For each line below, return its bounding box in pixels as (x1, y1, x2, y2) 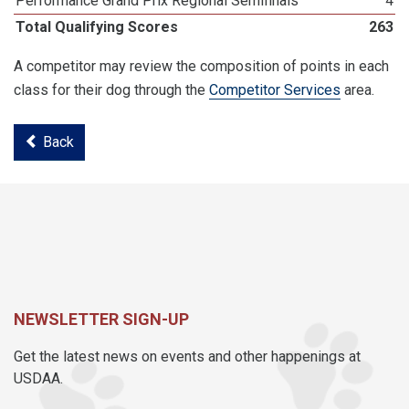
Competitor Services (209, 81, 341, 99)
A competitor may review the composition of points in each (14, 58, 389, 75)
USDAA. (14, 370, 63, 387)
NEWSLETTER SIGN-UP (14, 309, 189, 329)
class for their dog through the (14, 81, 209, 99)
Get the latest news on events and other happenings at (14, 348, 361, 365)
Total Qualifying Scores (16, 18, 179, 36)
